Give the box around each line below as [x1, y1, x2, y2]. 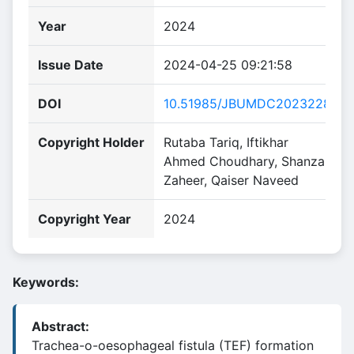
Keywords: [13, 274, 79, 290]
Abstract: [32, 318, 89, 334]
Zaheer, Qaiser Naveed [164, 172, 299, 188]
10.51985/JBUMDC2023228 [164, 96, 331, 111]
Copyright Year [38, 211, 131, 227]
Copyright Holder [38, 134, 145, 150]
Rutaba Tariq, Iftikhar [164, 134, 288, 150]
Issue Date [38, 57, 104, 73]
